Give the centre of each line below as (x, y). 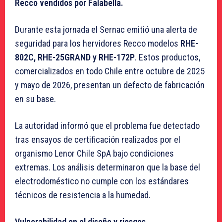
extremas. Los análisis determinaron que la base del (108, 167)
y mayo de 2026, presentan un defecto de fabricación (110, 85)
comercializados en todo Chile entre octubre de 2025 (110, 71)
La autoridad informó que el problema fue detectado (107, 126)
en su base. (35, 99)
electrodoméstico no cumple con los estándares (102, 181)
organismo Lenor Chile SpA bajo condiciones (94, 154)
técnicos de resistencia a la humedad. (83, 195)
